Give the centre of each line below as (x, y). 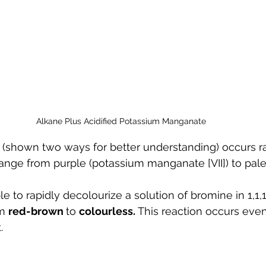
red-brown (37, 211)
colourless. (108, 211)
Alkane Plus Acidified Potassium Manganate (121, 121)
